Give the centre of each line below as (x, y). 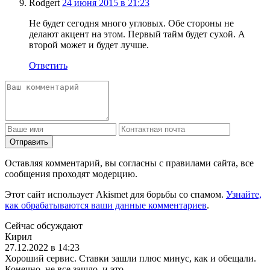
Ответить (48, 65)
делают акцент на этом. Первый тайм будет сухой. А (137, 34)
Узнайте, (244, 194)
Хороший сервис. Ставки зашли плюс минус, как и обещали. (130, 258)
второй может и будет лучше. (89, 45)
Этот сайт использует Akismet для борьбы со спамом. (115, 194)
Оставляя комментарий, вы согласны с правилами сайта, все (129, 163)
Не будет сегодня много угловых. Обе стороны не (131, 23)
